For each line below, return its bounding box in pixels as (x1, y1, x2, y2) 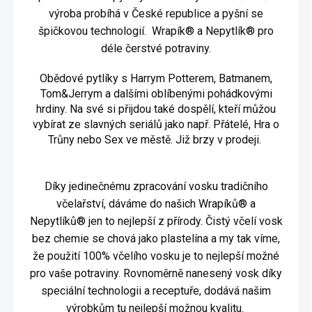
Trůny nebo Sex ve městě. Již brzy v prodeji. (48, 133, 264, 147)
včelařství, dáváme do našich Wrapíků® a (56, 197, 256, 211)
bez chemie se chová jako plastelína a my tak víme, (32, 232, 280, 246)
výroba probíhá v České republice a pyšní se (49, 7, 263, 21)
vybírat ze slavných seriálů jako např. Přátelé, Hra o (33, 118, 279, 132)
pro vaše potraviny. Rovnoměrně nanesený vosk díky (30, 267, 282, 281)
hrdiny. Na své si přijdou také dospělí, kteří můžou (36, 102, 276, 116)
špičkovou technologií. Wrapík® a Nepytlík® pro (38, 24, 274, 38)
